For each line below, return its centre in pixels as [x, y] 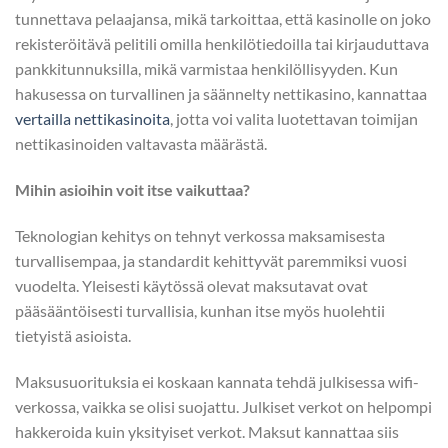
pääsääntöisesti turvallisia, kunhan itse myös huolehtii [200, 310]
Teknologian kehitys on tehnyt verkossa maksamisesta [200, 235]
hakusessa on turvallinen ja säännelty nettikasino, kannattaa [221, 94]
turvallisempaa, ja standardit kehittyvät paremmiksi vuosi [211, 260]
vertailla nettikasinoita [92, 119]
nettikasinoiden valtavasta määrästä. [145, 144]
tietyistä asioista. [74, 335]
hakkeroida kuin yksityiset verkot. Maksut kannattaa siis [207, 431]
